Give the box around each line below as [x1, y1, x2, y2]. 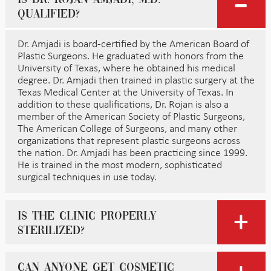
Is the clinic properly [17, 210, 156, 223]
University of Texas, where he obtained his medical [17, 62, 235, 74]
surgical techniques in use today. [17, 171, 157, 183]
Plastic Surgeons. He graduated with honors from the [17, 50, 244, 62]
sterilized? [17, 224, 85, 237]
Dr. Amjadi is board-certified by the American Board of [17, 38, 249, 50]
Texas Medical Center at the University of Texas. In [17, 87, 233, 99]
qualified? [17, 8, 80, 21]
